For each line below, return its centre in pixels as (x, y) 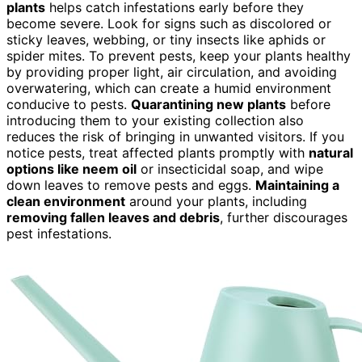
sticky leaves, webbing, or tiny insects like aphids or (166, 39)
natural (331, 152)
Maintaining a (297, 185)
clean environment (66, 201)
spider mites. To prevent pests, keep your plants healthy (179, 55)
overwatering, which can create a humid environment (169, 88)
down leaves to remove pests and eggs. (131, 185)
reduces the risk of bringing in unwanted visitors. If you (175, 136)
